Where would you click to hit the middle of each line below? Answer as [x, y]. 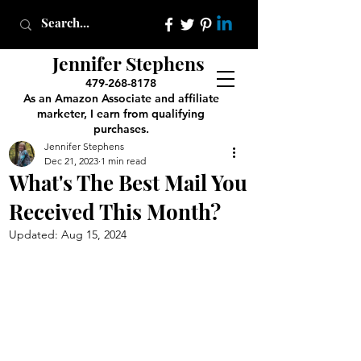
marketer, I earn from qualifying [121, 114]
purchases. [121, 129]
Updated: [35, 234]
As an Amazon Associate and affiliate [121, 98]
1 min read [123, 161]
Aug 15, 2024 [94, 234]
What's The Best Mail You [128, 183]
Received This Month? [115, 212]
